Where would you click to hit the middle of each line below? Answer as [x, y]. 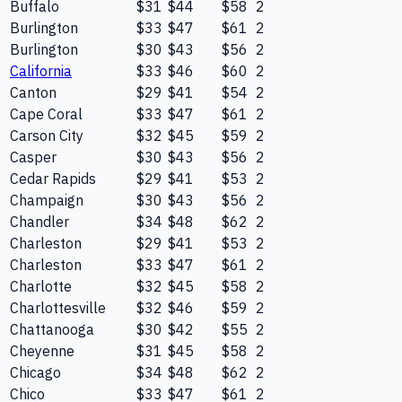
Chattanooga [52, 330]
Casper [33, 157]
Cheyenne [42, 351]
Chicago [35, 373]
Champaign [47, 201]
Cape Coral [46, 114]
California [41, 71]
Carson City [47, 136]
